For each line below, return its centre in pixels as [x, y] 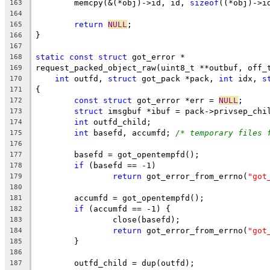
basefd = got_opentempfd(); [137, 154]
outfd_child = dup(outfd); [134, 263]
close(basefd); [146, 219]
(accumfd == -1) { [127, 209]
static [50, 57]
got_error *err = [175, 100]
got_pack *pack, [178, 78]
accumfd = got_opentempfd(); [139, 198]
